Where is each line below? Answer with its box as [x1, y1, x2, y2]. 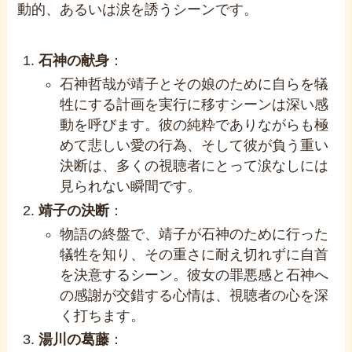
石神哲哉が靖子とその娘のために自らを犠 [60, 76, 329, 93]
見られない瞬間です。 [60, 178, 202, 195]
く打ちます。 [60, 307, 145, 324]
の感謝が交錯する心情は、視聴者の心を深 [60, 287, 329, 303]
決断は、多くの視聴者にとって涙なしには [60, 158, 329, 174]
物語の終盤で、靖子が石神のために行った [60, 225, 329, 242]
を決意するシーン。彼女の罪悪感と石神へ [60, 266, 329, 283]
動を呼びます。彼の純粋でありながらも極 [60, 117, 329, 134]
